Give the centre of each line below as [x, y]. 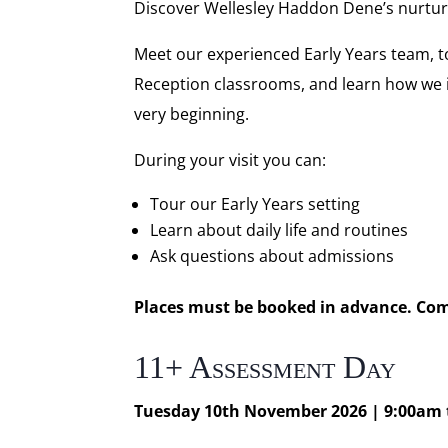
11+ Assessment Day [265, 367]
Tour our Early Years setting [255, 204]
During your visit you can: [230, 160]
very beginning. [192, 114]
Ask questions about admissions [272, 256]
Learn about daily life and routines [279, 230]
